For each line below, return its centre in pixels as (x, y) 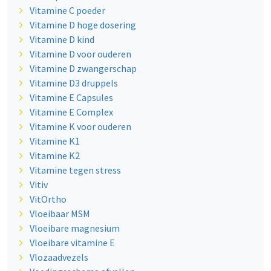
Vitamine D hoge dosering (83, 25)
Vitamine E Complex (71, 112)
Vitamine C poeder (67, 11)
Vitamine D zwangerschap (83, 69)
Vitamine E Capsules (71, 98)
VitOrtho (48, 199)
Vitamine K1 (54, 141)
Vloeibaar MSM (60, 214)
